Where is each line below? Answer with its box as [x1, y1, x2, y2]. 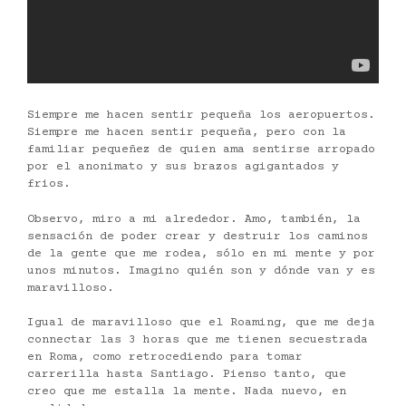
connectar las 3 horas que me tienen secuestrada [27, 333, 368, 347]
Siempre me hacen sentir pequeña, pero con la [27, 126, 346, 140]
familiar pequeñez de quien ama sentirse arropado [27, 143, 375, 157]
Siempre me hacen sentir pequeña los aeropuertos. [27, 109, 375, 122]
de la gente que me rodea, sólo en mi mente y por [27, 246, 375, 260]
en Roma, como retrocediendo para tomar [27, 351, 303, 364]
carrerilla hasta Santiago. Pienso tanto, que [27, 368, 346, 382]
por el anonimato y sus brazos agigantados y [27, 160, 339, 174]
